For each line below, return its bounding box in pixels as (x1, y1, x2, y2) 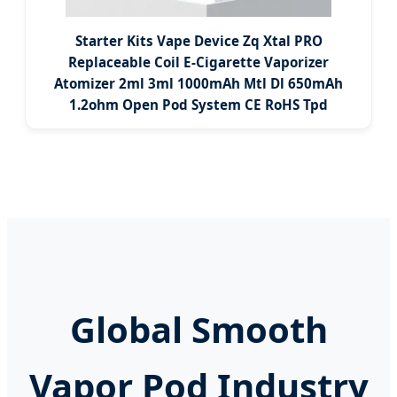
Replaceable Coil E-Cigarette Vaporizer (68, 53, 329, 72)
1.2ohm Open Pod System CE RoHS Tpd (69, 96, 328, 114)
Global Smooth (69, 304, 328, 354)
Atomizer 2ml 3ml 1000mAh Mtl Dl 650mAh (54, 74, 343, 93)
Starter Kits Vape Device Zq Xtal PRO (74, 32, 323, 51)
